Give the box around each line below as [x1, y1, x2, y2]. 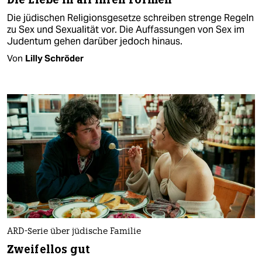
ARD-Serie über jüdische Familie [7, 227, 141, 237]
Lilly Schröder [25, 53, 84, 64]
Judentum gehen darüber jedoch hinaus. [7, 35, 182, 48]
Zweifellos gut [7, 242, 91, 257]
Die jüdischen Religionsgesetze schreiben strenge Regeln [7, 12, 254, 25]
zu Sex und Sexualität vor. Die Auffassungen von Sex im [7, 23, 244, 36]
